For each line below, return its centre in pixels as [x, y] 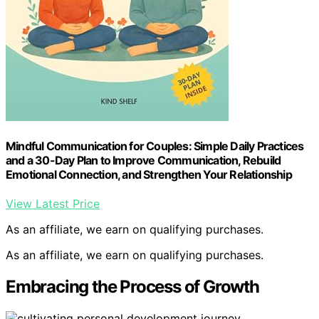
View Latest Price [53, 204]
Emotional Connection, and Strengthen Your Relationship [149, 175]
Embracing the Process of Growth [132, 287]
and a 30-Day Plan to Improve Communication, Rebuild [143, 161]
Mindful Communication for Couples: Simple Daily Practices [155, 146]
